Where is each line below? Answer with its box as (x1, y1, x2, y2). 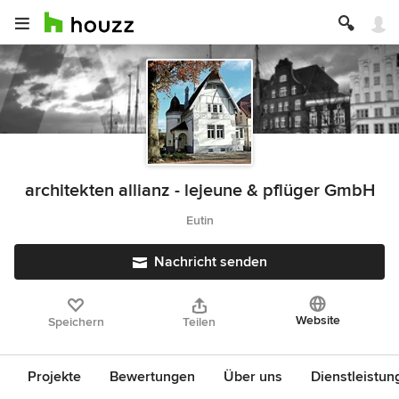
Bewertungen (110, 368, 195, 386)
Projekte (28, 368, 81, 386)
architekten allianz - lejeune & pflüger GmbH (24, 180, 375, 201)
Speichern (47, 314, 104, 330)
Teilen (183, 314, 216, 330)
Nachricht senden (153, 253, 267, 271)
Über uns (224, 368, 282, 386)
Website (295, 313, 340, 328)
